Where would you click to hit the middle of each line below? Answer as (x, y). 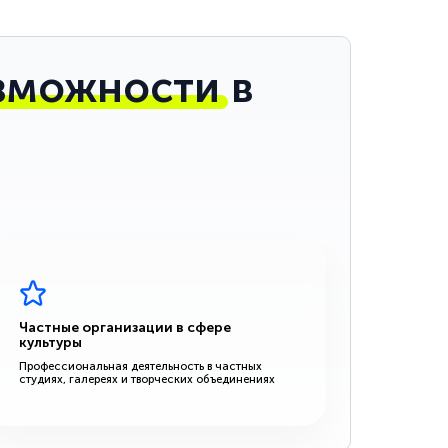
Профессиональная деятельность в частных (141, 365)
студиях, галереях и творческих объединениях (147, 378)
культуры (51, 342)
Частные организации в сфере (125, 327)
